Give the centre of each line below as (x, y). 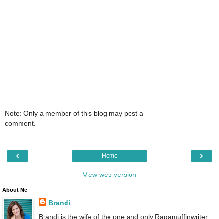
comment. (20, 123)
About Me (15, 190)
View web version (109, 175)
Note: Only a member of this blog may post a (74, 113)
